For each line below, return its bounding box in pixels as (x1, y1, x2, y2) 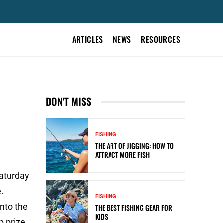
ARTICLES (72, 33, 103, 45)
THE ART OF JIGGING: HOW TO (95, 140, 174, 151)
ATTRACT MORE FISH (95, 149, 150, 160)
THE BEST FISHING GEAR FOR (95, 202, 172, 213)
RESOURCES (141, 33, 180, 45)
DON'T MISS (46, 94, 91, 109)
